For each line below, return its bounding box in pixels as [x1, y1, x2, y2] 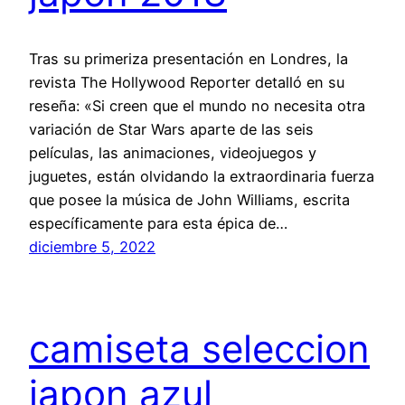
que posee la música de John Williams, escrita [29, 190, 350, 209]
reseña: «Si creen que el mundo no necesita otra [29, 96, 365, 115]
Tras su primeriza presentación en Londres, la [29, 49, 348, 68]
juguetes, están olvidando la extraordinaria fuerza [29, 166, 374, 185]
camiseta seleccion [29, 325, 370, 372]
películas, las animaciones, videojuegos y [29, 143, 316, 162]
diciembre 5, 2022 [29, 237, 155, 256]
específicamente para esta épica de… [29, 213, 287, 232]
